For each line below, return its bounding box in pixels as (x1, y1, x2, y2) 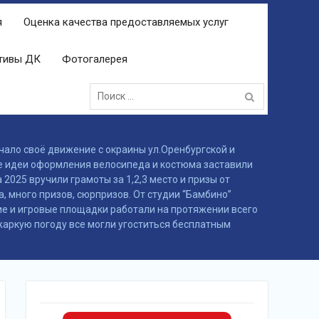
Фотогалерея (62, 53, 127, 66)
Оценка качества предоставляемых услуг (23, 16, 229, 28)
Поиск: (89, 78, 119, 90)
